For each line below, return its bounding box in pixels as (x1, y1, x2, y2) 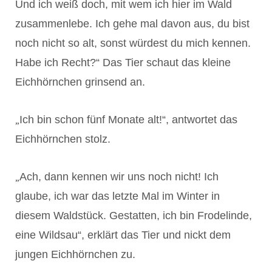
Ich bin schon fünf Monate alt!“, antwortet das (19, 113, 237, 126)
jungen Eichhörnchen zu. (15, 248, 135, 260)
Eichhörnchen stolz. (15, 132, 110, 145)
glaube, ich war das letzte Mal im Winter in (15, 189, 220, 202)
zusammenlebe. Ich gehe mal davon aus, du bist (15, 17, 250, 30)
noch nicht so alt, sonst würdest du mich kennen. (15, 36, 251, 49)
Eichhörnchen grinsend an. (15, 75, 145, 88)
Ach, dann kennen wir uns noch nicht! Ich (19, 170, 219, 183)
